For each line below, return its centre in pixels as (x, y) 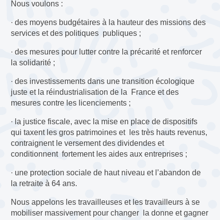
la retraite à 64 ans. (44, 183)
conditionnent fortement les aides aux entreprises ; (99, 154)
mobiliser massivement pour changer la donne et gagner (110, 213)
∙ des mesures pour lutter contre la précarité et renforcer (107, 52)
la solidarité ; (33, 62)
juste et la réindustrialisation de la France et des (95, 92)
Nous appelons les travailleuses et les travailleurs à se (106, 202)
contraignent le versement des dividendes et (88, 143)
